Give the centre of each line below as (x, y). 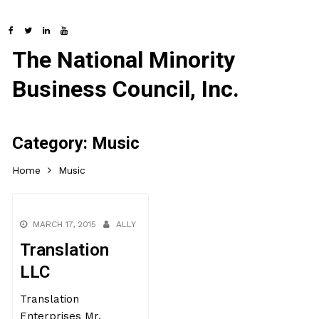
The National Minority (124, 60)
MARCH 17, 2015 (65, 224)
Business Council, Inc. (126, 89)
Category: (52, 143)
